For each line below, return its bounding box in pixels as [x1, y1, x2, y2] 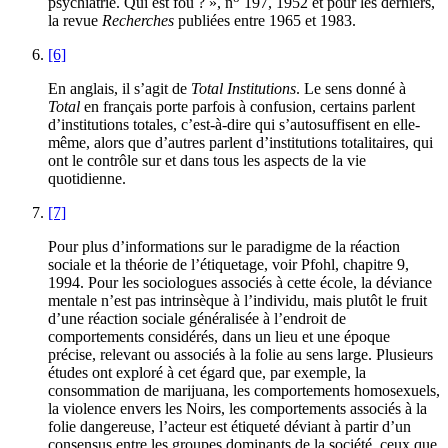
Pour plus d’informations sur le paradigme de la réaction [48, 238, 400, 256]
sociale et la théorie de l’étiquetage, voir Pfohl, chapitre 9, [48, 256, 409, 274]
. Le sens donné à [296, 80, 406, 98]
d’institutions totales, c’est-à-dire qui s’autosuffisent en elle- [48, 116, 420, 134]
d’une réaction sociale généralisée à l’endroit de [48, 310, 346, 328]
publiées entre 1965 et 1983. [174, 12, 356, 30]
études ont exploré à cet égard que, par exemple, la [48, 364, 366, 382]
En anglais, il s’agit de [48, 80, 191, 98]
